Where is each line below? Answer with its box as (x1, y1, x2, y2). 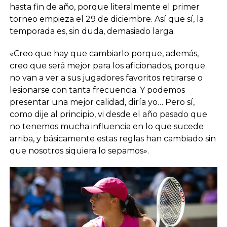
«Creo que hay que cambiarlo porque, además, (9, 48, 199, 58)
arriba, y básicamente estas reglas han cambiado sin (9, 133, 216, 143)
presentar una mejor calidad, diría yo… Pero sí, (9, 97, 195, 107)
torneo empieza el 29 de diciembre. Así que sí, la (9, 14, 204, 24)
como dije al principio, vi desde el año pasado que (9, 109, 207, 119)
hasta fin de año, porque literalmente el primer (9, 2, 200, 12)
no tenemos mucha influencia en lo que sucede (9, 121, 204, 131)
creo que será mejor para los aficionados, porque (9, 60, 205, 70)
